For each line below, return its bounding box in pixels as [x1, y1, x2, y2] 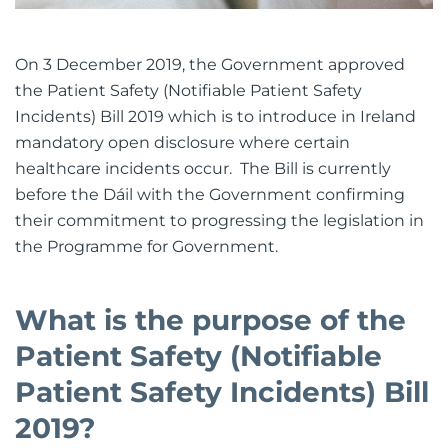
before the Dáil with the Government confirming [15, 184, 405, 204]
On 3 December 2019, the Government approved [15, 54, 405, 74]
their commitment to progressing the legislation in [15, 210, 424, 230]
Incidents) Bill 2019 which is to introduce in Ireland [15, 106, 416, 126]
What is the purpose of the [15, 302, 406, 337]
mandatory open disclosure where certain [15, 132, 350, 152]
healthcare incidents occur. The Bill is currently [15, 158, 391, 178]
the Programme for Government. [15, 236, 282, 256]
